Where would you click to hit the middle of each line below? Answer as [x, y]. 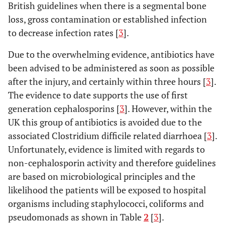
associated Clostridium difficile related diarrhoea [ [107, 136]
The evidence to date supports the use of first [98, 95]
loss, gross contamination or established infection [107, 19]
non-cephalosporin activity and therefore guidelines [112, 163]
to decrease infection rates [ [63, 33]
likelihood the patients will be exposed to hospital [107, 190]
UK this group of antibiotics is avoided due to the [105, 122]
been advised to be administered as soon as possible [111, 68]
